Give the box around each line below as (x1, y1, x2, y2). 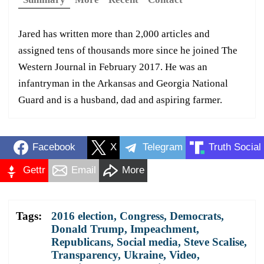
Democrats (170, 209, 221, 222)
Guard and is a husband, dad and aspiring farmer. (18, 94, 222, 105)
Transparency (51, 248, 118, 261)
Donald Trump (51, 222, 124, 235)
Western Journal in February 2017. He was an (18, 61, 207, 72)
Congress (120, 209, 164, 222)
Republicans (51, 235, 111, 248)
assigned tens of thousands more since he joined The (18, 44, 237, 56)
